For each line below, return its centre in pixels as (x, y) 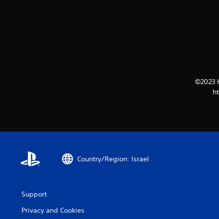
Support (34, 194)
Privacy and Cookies (53, 210)
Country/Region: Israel (113, 159)
